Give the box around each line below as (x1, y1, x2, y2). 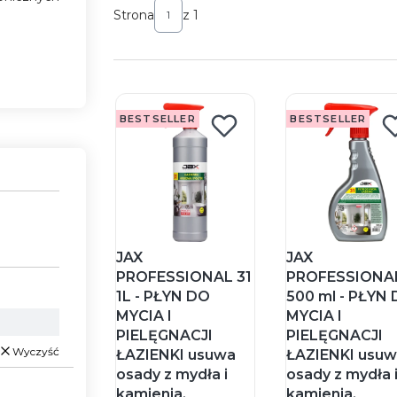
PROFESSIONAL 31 (115, 269, 252, 286)
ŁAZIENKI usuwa (115, 346, 236, 364)
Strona (113, 6, 154, 23)
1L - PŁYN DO (115, 288, 210, 306)
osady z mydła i (115, 366, 228, 384)
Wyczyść (12, 344, 59, 358)
